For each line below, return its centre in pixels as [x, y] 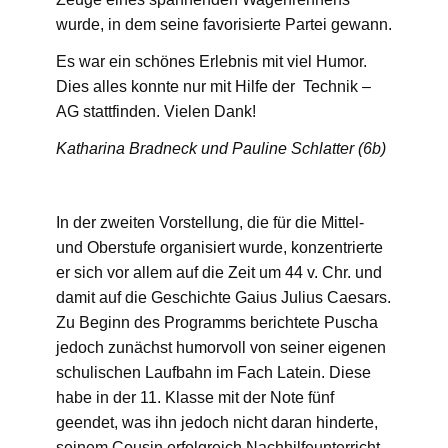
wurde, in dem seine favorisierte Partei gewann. [224, 24]
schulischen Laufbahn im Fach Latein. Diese [213, 372]
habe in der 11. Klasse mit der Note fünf [195, 397]
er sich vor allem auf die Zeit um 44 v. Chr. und [219, 272]
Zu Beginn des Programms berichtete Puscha [217, 322]
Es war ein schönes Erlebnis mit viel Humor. [211, 61]
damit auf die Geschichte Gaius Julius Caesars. [223, 297]
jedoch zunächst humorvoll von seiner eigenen [221, 347]
